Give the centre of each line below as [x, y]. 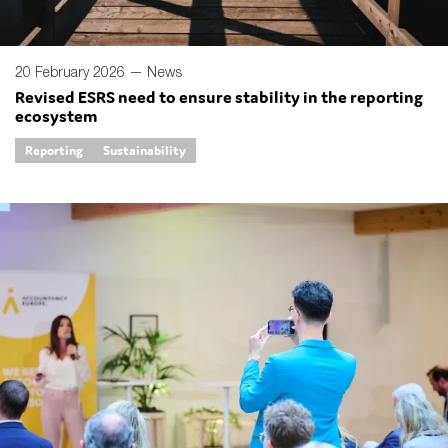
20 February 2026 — [81, 72]
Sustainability [144, 151]
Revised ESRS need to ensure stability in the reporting [219, 97]
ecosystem [56, 116]
